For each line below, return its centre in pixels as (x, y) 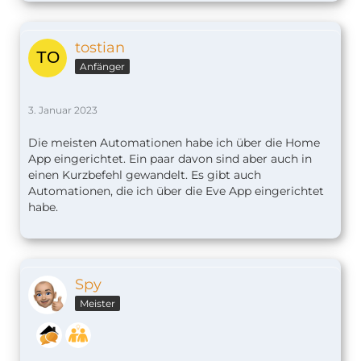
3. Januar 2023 (63, 110)
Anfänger (102, 67)
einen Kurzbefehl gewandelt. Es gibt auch (145, 175)
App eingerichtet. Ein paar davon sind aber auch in (170, 159)
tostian (100, 48)
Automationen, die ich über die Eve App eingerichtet (176, 191)
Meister (98, 304)
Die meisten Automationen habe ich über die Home (174, 143)
